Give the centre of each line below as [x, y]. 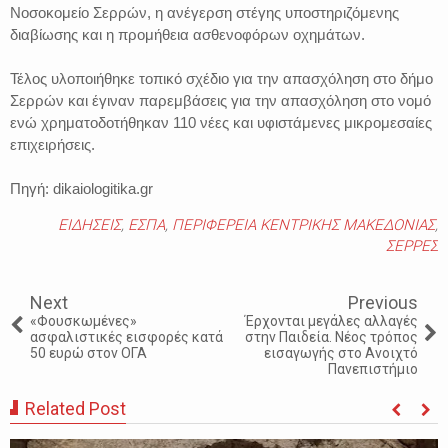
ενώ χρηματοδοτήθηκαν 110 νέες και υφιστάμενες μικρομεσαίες [221, 122]
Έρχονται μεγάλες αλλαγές [331, 320]
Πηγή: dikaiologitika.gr [81, 188]
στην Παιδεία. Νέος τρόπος [331, 336]
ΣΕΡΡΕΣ [412, 245]
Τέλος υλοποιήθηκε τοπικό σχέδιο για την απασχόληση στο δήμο [221, 78]
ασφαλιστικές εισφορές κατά [126, 336]
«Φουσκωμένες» [83, 320]
